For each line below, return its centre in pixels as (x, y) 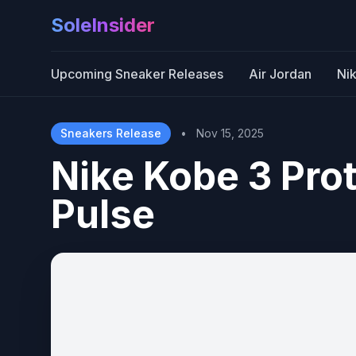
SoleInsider (103, 25)
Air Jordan (280, 74)
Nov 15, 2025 (230, 133)
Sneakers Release (111, 133)
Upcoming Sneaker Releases (137, 74)
